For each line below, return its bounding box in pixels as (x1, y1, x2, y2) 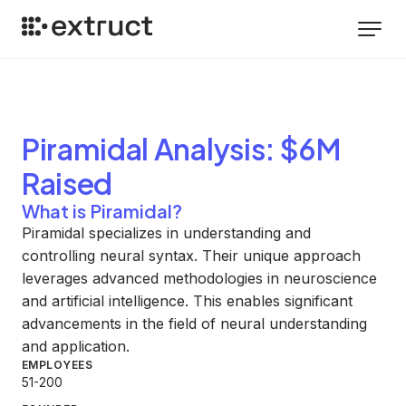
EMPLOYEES (22, 358, 93, 372)
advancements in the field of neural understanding (22, 314, 367, 333)
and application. (22, 337, 130, 355)
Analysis (149, 130, 266, 167)
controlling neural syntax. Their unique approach (22, 246, 361, 265)
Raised (22, 165, 113, 201)
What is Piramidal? (22, 199, 182, 222)
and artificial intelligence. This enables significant (22, 292, 353, 310)
